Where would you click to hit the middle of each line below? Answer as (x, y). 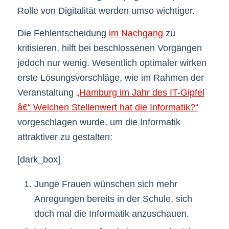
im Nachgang (136, 33)
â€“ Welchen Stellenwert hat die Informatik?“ (108, 108)
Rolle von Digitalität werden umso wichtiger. (106, 10)
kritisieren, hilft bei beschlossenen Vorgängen (109, 48)
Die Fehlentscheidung (63, 33)
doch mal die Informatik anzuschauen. (111, 213)
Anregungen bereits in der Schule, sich (113, 199)
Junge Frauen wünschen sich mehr (106, 184)
